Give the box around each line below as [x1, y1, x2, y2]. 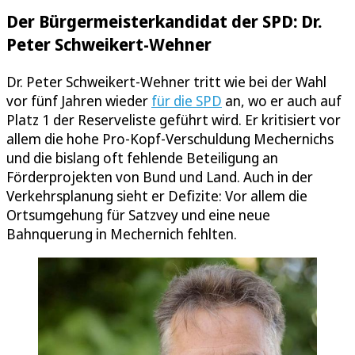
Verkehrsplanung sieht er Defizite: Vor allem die [6, 185, 307, 205]
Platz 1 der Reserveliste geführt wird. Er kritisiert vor [6, 109, 341, 129]
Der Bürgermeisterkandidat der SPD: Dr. [6, 9, 322, 32]
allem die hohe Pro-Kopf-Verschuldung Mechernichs [6, 128, 334, 148]
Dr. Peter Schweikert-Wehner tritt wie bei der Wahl [6, 71, 326, 91]
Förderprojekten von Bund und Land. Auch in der [6, 166, 313, 186]
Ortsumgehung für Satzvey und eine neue [6, 204, 270, 224]
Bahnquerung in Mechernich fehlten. [6, 223, 237, 243]
